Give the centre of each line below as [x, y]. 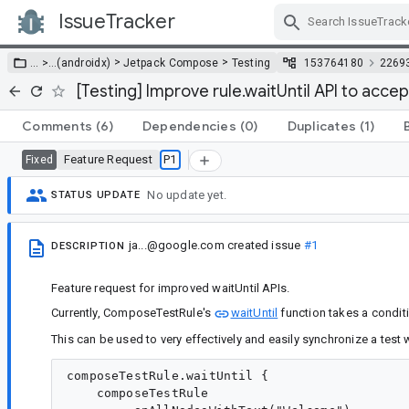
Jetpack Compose [171, 63]
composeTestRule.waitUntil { [168, 376]
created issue [264, 245]
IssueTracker [117, 21]
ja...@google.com [176, 245]
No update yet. [187, 195]
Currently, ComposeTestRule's [133, 313]
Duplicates [321, 126]
